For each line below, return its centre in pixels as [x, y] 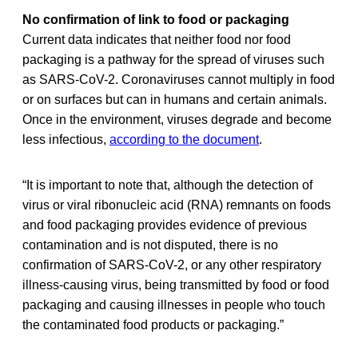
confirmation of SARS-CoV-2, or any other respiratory [172, 265]
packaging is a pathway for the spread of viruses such [173, 59]
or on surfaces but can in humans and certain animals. [175, 99]
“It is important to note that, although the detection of [167, 185]
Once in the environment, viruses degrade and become [177, 119]
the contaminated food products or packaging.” [153, 324]
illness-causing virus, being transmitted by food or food [176, 284]
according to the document [184, 139]
